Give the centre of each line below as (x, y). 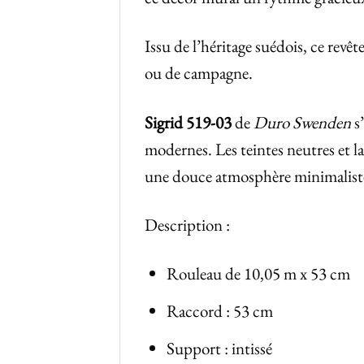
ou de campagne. (199, 73)
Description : (187, 224)
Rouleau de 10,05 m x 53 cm (259, 274)
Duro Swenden (302, 122)
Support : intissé (220, 348)
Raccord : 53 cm (220, 311)
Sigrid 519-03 (188, 122)
